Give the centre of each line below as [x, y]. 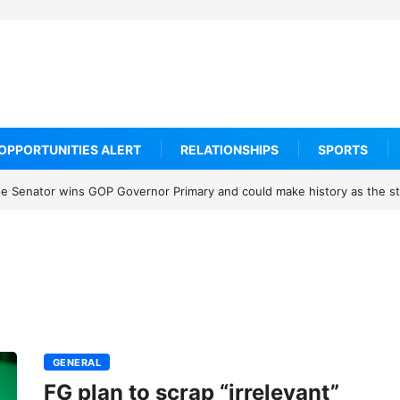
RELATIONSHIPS [229, 149]
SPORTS [343, 149]
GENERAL [77, 362]
